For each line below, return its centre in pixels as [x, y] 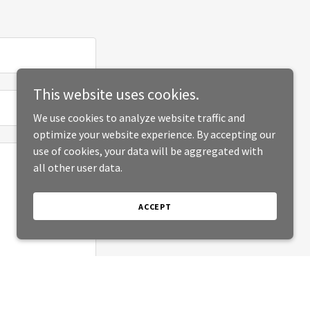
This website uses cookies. [116, 94]
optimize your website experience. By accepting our [154, 134]
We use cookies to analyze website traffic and [139, 118]
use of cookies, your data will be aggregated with [148, 151]
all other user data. [78, 167]
